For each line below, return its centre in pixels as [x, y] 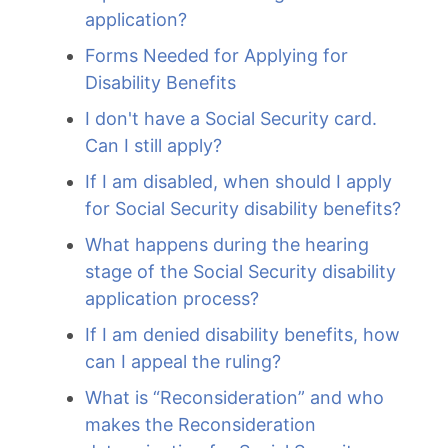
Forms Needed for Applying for [216, 55]
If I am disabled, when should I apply [238, 181]
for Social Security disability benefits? [243, 208]
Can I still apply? [153, 145]
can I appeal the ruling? [183, 361]
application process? [172, 298]
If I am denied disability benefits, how [242, 334]
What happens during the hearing [227, 244]
